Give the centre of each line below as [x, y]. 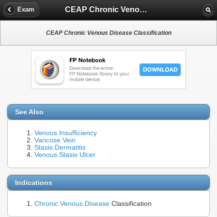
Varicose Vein [55, 140]
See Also [29, 112]
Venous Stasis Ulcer [65, 155]
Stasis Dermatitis [60, 148]
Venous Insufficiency [66, 133]
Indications [34, 182]
